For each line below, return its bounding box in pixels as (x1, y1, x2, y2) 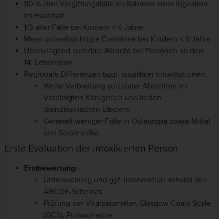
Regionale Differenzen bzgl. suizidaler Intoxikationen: (24, 69, 207, 79)
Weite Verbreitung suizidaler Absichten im (44, 81, 187, 91)
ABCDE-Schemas (44, 186, 102, 197)
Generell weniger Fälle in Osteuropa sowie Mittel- (44, 116, 213, 126)
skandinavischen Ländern (44, 104, 130, 114)
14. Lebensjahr (24, 57, 72, 67)
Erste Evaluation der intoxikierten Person (4, 142, 178, 154)
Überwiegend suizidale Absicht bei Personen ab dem (24, 45, 205, 56)
